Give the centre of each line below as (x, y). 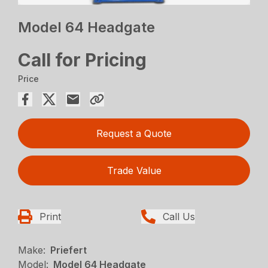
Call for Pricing (83, 60)
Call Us (179, 217)
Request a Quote (134, 134)
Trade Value (134, 171)
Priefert (69, 250)
